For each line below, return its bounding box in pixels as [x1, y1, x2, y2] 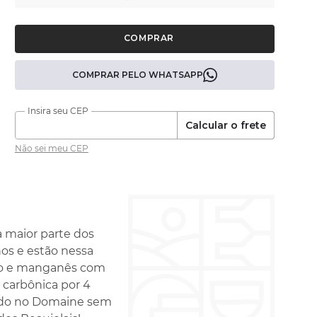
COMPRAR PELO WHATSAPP [71, 69, 203, 80]
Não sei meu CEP [14, 143, 88, 154]
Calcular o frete [185, 119, 266, 132]
